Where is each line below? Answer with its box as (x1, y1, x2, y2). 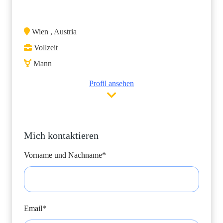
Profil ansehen (89, 79, 134, 88)
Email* (24, 204, 46, 213)
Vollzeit (32, 43, 58, 52)
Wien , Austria (30, 27, 77, 36)
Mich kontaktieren (24, 130, 99, 141)
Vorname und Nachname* (24, 151, 106, 159)
